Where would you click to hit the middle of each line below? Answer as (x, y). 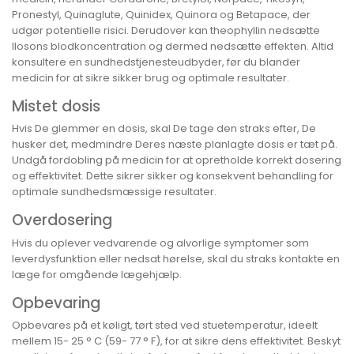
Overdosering (62, 220)
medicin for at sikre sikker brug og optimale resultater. (151, 77)
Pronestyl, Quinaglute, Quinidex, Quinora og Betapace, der (161, 14)
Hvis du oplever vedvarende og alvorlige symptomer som (160, 243)
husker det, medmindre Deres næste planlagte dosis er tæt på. (175, 145)
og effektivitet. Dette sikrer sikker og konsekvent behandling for (173, 176)
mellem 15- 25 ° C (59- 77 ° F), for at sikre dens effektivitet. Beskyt (176, 341)
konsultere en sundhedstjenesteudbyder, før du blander (156, 62)
